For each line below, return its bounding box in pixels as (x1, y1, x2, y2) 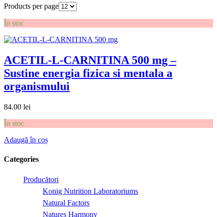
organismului (4, 80, 70, 93)
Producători (23, 175, 59, 184)
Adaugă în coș (4, 136, 48, 144)
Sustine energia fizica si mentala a (4, 67, 172, 80)
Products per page (4, 2, 59, 11)
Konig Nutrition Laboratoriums (43, 186, 138, 195)
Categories (4, 155, 39, 163)
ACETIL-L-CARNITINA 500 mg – (4, 54, 176, 67)
